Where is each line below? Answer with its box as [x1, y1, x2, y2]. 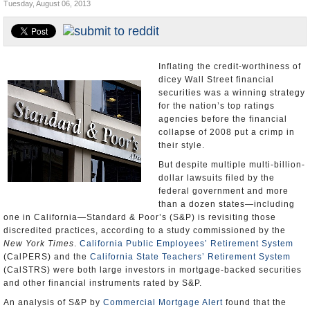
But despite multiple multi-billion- [158, 160, 305, 170]
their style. [158, 140, 205, 150]
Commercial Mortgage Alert [103, 298, 223, 307]
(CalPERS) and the [3, 252, 90, 262]
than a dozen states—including [158, 199, 295, 209]
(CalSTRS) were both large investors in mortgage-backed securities [3, 265, 302, 275]
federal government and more [158, 186, 289, 196]
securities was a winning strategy [158, 88, 305, 98]
